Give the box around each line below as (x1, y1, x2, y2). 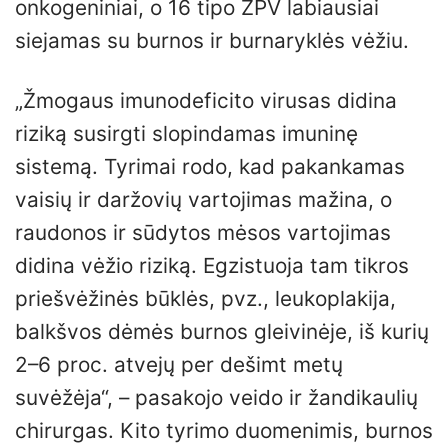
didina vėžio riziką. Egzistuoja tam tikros (15, 253, 409, 279)
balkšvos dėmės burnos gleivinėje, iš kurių (15, 319, 429, 345)
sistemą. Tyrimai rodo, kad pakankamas (15, 154, 405, 180)
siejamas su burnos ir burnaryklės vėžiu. (15, 28, 409, 54)
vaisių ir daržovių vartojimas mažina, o (15, 187, 392, 213)
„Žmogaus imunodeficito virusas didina (15, 88, 397, 114)
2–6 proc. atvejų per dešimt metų (15, 352, 343, 378)
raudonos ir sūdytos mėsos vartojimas (15, 220, 391, 246)
